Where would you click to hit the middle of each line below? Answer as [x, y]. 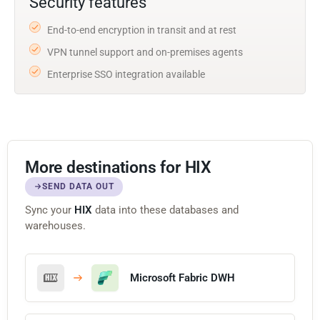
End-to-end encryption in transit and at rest [142, 30]
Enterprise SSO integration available [126, 74]
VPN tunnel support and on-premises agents [145, 52]
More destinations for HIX [118, 167]
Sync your [50, 210]
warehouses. [55, 225]
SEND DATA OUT [78, 186]
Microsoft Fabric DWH [182, 277]
